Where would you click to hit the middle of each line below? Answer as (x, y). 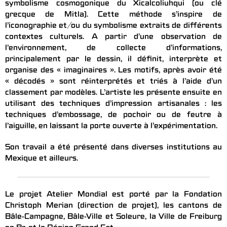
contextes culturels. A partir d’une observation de (113, 38)
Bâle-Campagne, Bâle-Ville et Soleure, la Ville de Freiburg (113, 218)
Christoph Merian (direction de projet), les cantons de (113, 206)
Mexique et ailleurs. (42, 159)
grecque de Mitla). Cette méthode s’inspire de (113, 15)
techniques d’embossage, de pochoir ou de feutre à (113, 116)
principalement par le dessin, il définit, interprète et (113, 60)
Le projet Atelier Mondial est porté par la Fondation (113, 195)
